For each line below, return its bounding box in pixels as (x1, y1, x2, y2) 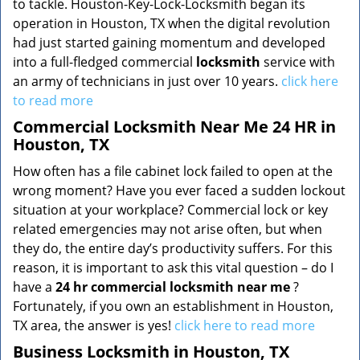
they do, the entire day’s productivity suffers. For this (13, 239, 333, 257)
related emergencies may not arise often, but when (13, 220, 322, 238)
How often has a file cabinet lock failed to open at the (13, 162, 333, 180)
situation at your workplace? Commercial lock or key (13, 201, 328, 219)
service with (260, 53, 335, 71)
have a (13, 278, 55, 296)
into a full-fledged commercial (13, 53, 196, 71)
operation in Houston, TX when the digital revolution (13, 14, 330, 32)
